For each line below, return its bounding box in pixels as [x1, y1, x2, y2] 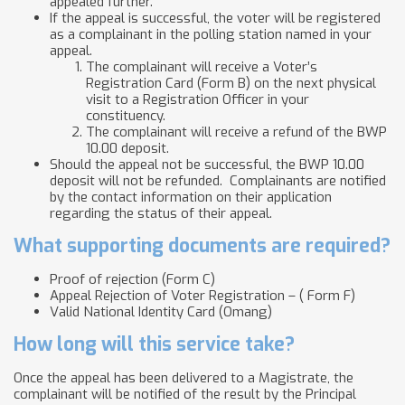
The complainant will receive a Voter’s [86, 58, 317, 76]
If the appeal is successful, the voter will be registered [50, 9, 381, 27]
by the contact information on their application [50, 188, 332, 206]
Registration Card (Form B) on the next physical [86, 74, 376, 92]
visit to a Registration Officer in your [86, 90, 309, 108]
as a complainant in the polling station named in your [50, 25, 372, 43]
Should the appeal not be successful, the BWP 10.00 [50, 155, 364, 174]
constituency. [86, 107, 165, 125]
